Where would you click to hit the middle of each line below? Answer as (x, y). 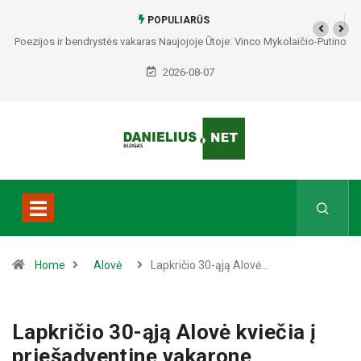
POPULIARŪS (177, 20)
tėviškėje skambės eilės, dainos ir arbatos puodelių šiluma (180, 64)
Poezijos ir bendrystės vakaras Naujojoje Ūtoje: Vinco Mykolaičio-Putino (180, 41)
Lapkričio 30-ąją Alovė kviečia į (164, 332)
